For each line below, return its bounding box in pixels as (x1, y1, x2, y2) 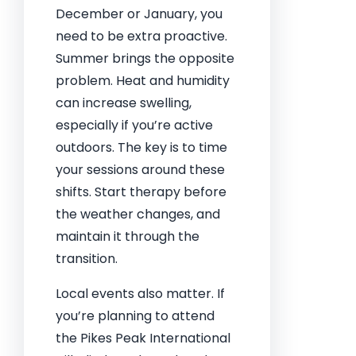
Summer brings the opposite (56, 49, 234, 68)
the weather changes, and (56, 205, 220, 223)
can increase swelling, (56, 94, 192, 112)
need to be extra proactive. (56, 27, 227, 45)
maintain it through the (56, 227, 199, 246)
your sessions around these (56, 161, 225, 179)
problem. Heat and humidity (56, 72, 230, 90)
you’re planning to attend (56, 307, 215, 325)
